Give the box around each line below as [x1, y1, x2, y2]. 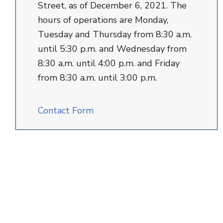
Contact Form [38, 105, 94, 116]
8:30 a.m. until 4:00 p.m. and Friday [38, 57, 180, 69]
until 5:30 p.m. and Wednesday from [38, 43, 187, 55]
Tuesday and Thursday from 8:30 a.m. [38, 28, 192, 40]
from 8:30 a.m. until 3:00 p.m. [38, 72, 157, 84]
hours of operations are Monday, [38, 14, 168, 26]
